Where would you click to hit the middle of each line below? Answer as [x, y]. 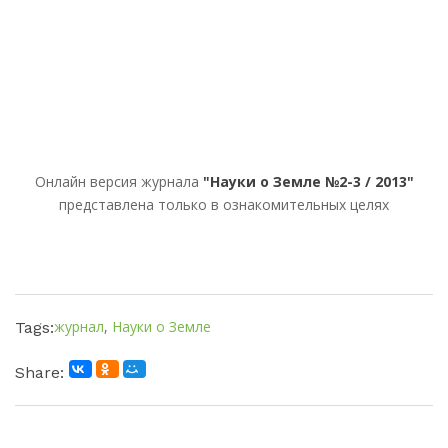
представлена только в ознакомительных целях [224, 204]
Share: [39, 372]
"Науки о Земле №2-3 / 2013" [308, 181]
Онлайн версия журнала [118, 181]
